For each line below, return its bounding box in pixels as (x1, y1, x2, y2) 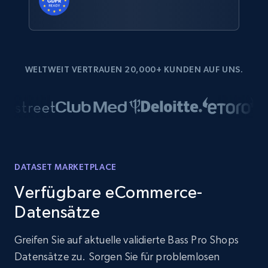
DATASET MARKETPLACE (14, 162, 117, 172)
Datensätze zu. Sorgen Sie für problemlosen (14, 250, 220, 263)
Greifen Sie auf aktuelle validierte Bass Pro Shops (14, 233, 239, 246)
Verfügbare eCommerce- (14, 182, 203, 202)
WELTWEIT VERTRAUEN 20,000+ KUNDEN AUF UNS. (25, 65, 243, 74)
